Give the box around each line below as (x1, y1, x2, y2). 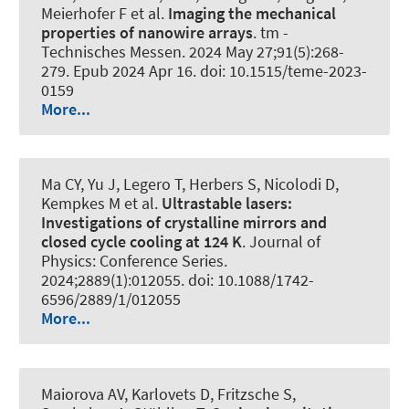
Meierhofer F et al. (41, 3, 168, 25)
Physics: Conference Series (41, 250, 224, 272)
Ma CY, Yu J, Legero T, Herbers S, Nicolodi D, (41, 173, 339, 195)
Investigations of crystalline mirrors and (41, 212, 327, 234)
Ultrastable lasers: (162, 193, 292, 215)
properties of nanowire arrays (41, 22, 253, 44)
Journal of (249, 231, 320, 253)
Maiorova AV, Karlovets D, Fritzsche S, (41, 383, 296, 404)
